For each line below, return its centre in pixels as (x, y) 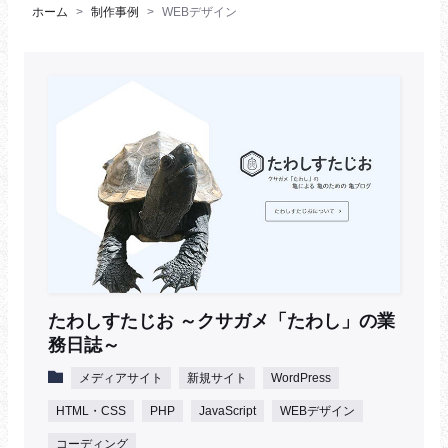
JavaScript (227, 411)
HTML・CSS (91, 411)
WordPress (301, 378)
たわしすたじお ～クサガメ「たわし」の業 (221, 321)
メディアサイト (121, 378)
